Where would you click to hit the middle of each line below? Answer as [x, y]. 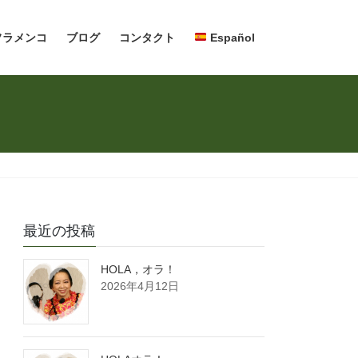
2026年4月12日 [140, 286]
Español [231, 38]
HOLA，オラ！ [139, 270]
